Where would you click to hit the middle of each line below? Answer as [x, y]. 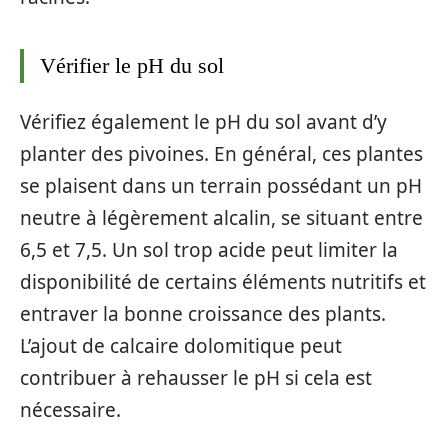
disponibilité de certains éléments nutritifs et [223, 281]
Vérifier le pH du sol [132, 65]
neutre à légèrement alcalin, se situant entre [221, 217]
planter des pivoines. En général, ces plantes [221, 153]
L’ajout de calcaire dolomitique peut [181, 345]
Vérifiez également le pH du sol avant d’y [203, 121]
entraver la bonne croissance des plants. [203, 313]
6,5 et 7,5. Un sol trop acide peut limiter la [209, 249]
